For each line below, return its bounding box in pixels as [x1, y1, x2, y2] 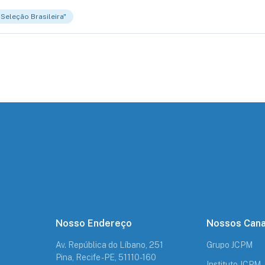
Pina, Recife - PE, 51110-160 [56, 253, 157, 262]
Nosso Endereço [56, 218, 132, 229]
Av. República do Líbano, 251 [56, 240, 164, 250]
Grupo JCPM [206, 240, 253, 250]
